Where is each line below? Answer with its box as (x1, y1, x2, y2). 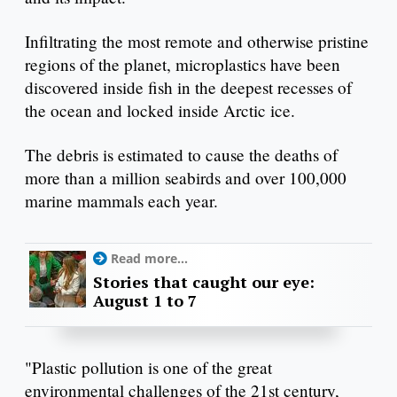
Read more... (111, 249, 188, 267)
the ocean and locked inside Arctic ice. (25, 98, 295, 121)
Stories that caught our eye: (93, 270, 315, 292)
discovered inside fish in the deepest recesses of (25, 75, 352, 98)
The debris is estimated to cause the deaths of (25, 143, 338, 166)
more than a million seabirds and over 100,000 (25, 166, 346, 189)
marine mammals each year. (25, 189, 218, 212)
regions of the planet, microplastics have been (25, 52, 340, 75)
